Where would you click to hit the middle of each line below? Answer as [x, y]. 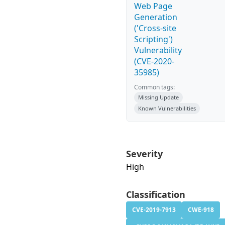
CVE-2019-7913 [154, 210]
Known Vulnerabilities [167, 108]
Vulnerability [158, 50]
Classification [156, 194]
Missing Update [158, 97]
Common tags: [154, 87]
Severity [144, 154]
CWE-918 [201, 210]
